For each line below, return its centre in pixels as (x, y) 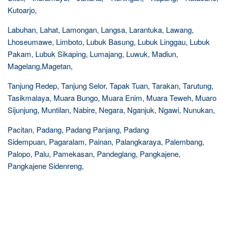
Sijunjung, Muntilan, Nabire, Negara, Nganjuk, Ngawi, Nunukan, (111, 110)
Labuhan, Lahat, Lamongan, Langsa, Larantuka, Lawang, (101, 30)
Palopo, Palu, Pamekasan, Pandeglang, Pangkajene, (94, 154)
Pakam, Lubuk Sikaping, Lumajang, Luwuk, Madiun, (93, 54)
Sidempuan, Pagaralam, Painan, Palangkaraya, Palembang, (106, 142)
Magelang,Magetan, (40, 66)
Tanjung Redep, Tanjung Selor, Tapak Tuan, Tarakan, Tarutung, (110, 86)
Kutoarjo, (22, 10)
